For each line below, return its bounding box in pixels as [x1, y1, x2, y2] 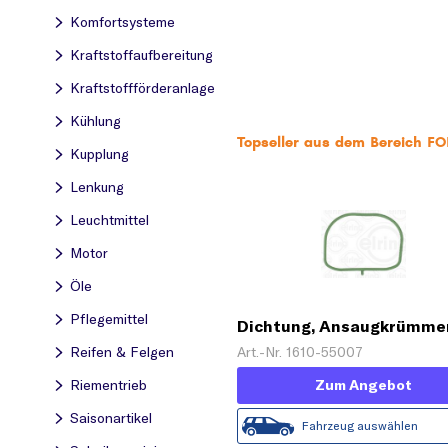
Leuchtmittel [70, 211, 149, 229]
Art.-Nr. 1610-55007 [237, 342, 363, 361]
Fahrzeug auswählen [302, 417, 418, 433]
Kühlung [70, 112, 121, 130]
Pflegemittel [70, 310, 148, 328]
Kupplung [70, 145, 129, 163]
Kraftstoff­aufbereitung [70, 46, 213, 64]
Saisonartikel [70, 409, 152, 427]
